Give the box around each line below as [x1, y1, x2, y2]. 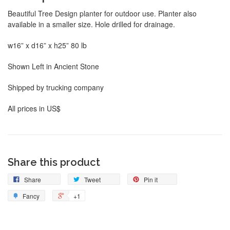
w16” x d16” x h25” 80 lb [8, 40, 87, 51]
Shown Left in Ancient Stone [8, 61, 99, 72]
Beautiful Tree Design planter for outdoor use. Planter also [8, 8, 197, 19]
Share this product [8, 156, 100, 169]
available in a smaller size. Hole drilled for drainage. [8, 19, 175, 30]
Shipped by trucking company [8, 82, 104, 93]
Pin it [144, 175, 158, 184]
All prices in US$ [8, 103, 61, 114]
